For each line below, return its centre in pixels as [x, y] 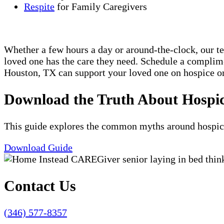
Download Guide [38, 148]
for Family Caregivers [101, 7]
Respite [39, 7]
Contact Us [40, 186]
